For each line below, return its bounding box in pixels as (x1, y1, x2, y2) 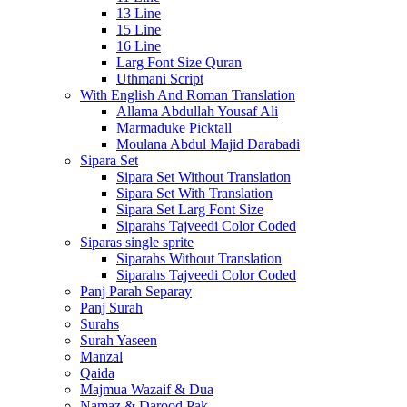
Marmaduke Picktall (116, 120, 232, 135)
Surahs (80, 316, 119, 332)
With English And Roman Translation (80, 87, 295, 103)
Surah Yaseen (80, 333, 157, 348)
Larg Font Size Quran (116, 55, 242, 70)
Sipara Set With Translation (116, 185, 273, 201)
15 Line (116, 22, 161, 37)
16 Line (116, 38, 161, 54)
